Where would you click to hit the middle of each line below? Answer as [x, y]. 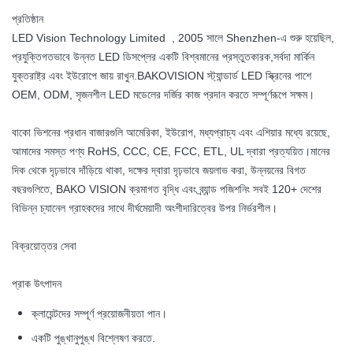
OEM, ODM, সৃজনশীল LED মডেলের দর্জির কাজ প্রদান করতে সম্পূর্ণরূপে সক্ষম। [163, 95]
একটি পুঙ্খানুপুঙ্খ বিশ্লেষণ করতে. [93, 338]
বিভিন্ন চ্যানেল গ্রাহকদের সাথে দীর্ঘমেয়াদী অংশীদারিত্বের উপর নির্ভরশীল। [145, 208]
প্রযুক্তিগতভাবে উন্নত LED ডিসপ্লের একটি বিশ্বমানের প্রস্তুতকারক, [143, 57]
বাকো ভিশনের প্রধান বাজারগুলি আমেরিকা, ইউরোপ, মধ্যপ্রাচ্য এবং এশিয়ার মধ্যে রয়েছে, [171, 133]
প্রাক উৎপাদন [37, 284]
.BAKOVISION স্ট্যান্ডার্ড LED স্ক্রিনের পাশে [223, 76]
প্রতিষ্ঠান [28, 19]
